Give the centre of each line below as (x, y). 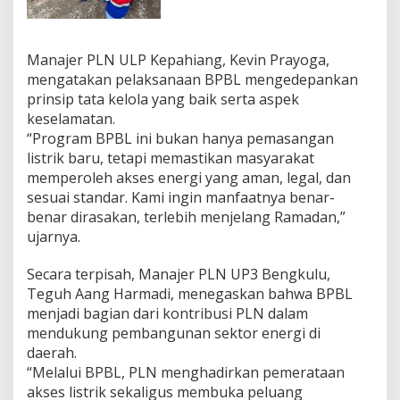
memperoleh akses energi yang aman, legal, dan (189, 178)
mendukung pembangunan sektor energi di (174, 333)
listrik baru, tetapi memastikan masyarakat (171, 158)
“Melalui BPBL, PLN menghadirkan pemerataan (186, 373)
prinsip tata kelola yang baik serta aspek (163, 100)
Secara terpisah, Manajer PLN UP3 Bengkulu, (179, 275)
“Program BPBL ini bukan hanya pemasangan (180, 139)
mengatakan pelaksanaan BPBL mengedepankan (192, 80)
